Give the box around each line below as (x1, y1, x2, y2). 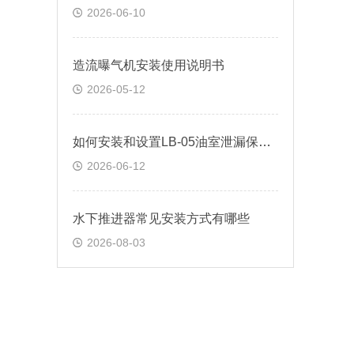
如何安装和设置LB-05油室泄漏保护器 (258, 135, 271, 149)
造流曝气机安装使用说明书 (73, 58, 224, 72)
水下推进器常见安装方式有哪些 (73, 212, 250, 225)
